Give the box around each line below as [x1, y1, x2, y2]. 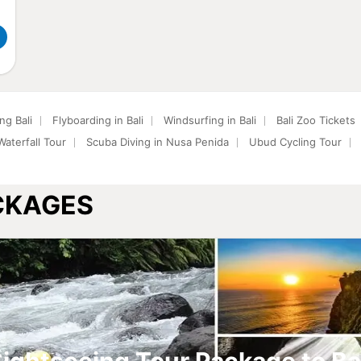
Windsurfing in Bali [164, 114, 256, 127]
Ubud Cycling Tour [249, 135, 342, 148]
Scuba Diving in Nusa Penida [86, 135, 229, 148]
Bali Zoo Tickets [276, 114, 355, 127]
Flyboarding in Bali [52, 114, 143, 127]
